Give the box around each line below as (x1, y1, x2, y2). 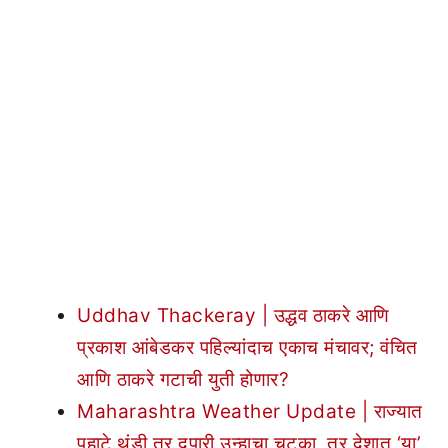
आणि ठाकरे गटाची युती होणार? (77, 368, 289, 391)
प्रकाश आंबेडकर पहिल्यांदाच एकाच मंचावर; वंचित (77, 336, 418, 359)
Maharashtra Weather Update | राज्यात (77, 400, 423, 423)
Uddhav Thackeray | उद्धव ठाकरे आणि (77, 304, 390, 327)
